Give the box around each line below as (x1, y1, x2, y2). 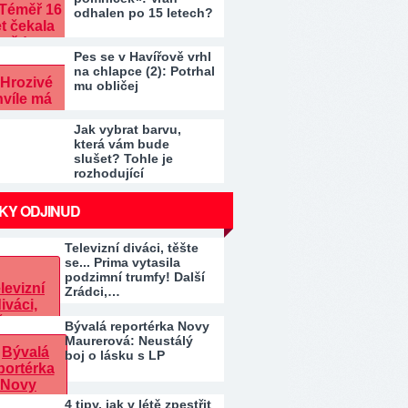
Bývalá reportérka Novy (65, 319, 209, 333)
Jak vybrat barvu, (74, 122, 181, 137)
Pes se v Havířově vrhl (74, 49, 211, 64)
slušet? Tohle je (74, 151, 173, 166)
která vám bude (74, 137, 169, 151)
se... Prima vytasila (65, 255, 180, 270)
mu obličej (74, 78, 138, 93)
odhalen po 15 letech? (74, 5, 213, 20)
